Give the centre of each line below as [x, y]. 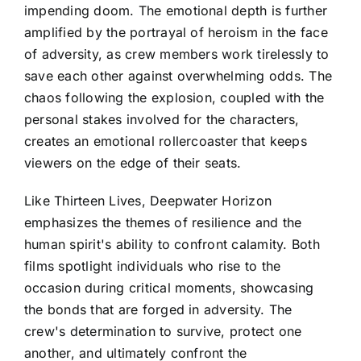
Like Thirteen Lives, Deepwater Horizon [148, 201]
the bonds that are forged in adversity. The [158, 310]
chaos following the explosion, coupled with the [174, 98]
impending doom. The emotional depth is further [176, 11]
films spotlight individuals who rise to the [153, 266]
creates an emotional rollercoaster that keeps [166, 141]
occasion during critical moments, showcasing [169, 288]
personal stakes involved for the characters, [162, 120]
